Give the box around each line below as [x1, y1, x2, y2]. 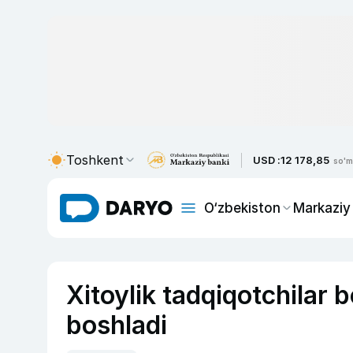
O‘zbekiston [204, 199, 281, 216]
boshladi [66, 310, 167, 340]
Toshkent [66, 152, 124, 168]
